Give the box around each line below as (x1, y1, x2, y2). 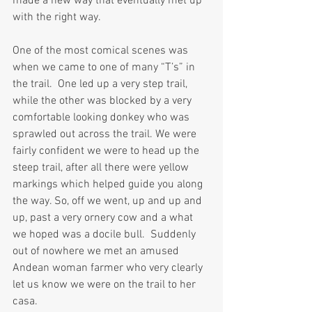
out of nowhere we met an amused (13, 244, 182, 259)
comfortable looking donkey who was (13, 111, 192, 125)
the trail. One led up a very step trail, (13, 77, 190, 92)
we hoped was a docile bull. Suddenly (13, 228, 198, 242)
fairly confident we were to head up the (13, 144, 202, 159)
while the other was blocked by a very (13, 94, 194, 109)
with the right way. (13, 10, 101, 25)
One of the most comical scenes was (13, 44, 191, 58)
